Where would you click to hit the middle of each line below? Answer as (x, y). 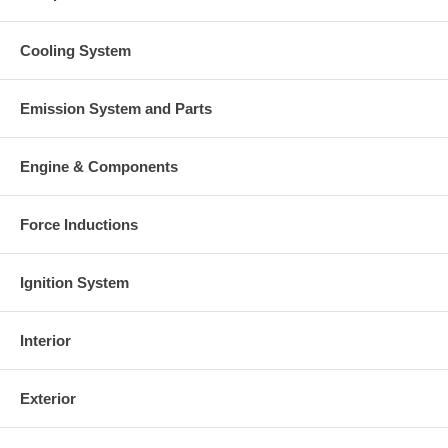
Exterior (48, 398)
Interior (45, 340)
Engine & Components (99, 166)
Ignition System (74, 282)
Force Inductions (79, 224)
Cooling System (75, 50)
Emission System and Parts (116, 108)
